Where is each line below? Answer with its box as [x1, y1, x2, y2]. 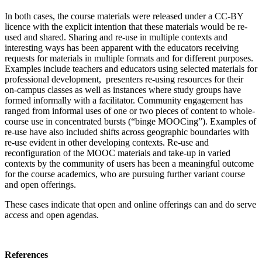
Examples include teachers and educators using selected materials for [5, 64, 257, 74]
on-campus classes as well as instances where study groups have [5, 85, 241, 95]
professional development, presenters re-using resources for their [5, 74, 243, 85]
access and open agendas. [5, 210, 99, 220]
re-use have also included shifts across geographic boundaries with [5, 127, 249, 137]
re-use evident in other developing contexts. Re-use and [5, 137, 209, 148]
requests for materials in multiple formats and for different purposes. [5, 53, 253, 64]
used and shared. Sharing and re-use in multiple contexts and [5, 32, 227, 43]
